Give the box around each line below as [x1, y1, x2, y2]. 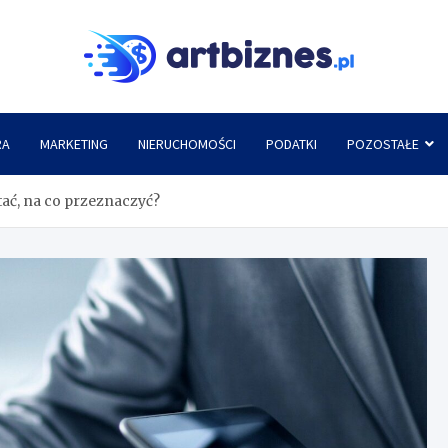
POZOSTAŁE [346, 135, 419, 153]
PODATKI [265, 135, 317, 153]
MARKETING [39, 135, 108, 153]
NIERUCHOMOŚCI [137, 135, 236, 153]
